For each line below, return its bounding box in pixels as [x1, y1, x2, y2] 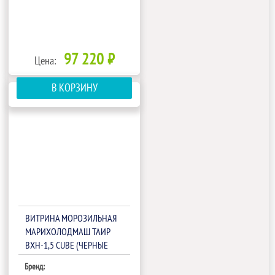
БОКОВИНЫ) [25, 254, 71, 265]
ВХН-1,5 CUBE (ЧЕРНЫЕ [25, 240, 109, 252]
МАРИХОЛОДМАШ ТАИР [25, 227, 110, 238]
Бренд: [25, 261, 45, 273]
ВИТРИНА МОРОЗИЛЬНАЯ [25, 213, 117, 225]
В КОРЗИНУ [51, 82, 98, 95]
